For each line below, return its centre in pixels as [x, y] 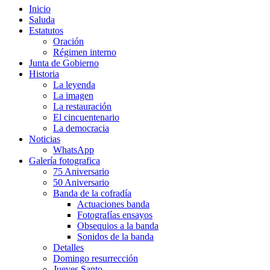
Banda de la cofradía [92, 193]
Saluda [42, 19]
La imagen [73, 95]
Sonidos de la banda [115, 236]
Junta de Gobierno [64, 63]
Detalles [68, 247]
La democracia [81, 128]
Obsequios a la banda [118, 225]
